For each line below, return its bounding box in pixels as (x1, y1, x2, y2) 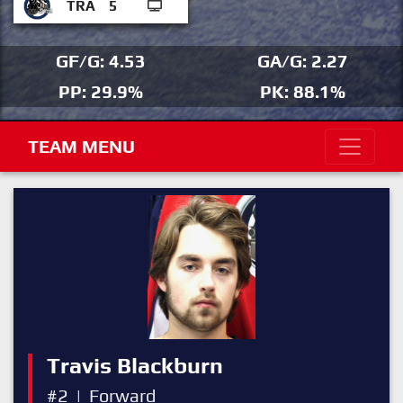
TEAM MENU (28, 136, 135, 157)
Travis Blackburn (47, 353, 223, 379)
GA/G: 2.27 (256, 50, 348, 71)
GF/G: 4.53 (56, 50, 146, 71)
